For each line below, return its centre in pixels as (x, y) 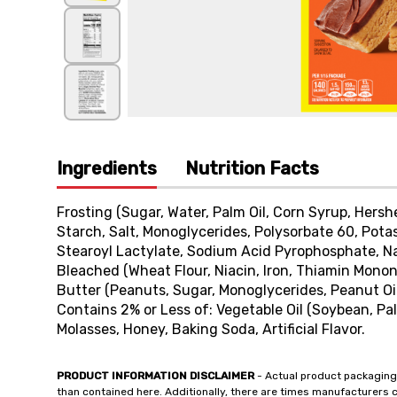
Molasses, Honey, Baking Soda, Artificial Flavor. (211, 329)
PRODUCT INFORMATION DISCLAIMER (156, 376)
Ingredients (107, 168)
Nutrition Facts (252, 168)
